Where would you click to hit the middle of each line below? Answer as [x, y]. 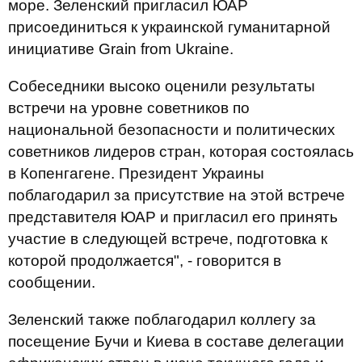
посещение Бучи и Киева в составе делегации [176, 341]
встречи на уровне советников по [129, 108]
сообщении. [52, 282]
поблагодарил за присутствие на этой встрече [177, 195]
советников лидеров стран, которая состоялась [181, 152]
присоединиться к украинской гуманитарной [169, 27]
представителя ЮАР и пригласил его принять [173, 217]
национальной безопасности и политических [172, 130]
